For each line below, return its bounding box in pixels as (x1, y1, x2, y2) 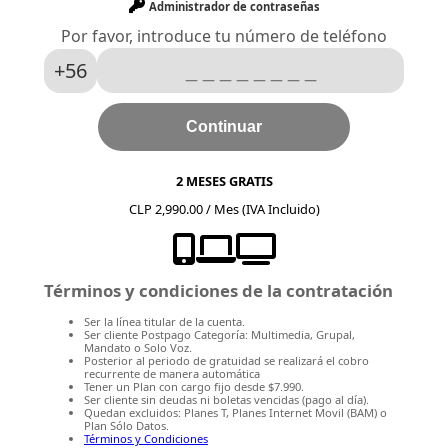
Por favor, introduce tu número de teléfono (61, 25, 387, 48)
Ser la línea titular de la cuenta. (84, 313, 245, 329)
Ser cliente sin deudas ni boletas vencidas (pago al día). (84, 391, 369, 407)
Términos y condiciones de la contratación (44, 278, 393, 302)
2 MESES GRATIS (175, 172, 273, 190)
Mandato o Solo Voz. (84, 339, 192, 355)
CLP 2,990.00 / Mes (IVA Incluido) (128, 199, 320, 218)
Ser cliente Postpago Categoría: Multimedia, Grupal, (84, 326, 355, 342)
